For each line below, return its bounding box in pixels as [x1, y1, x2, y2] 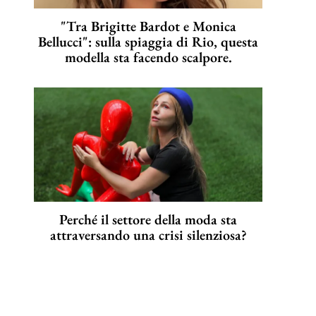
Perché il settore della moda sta [59, 210, 237, 229]
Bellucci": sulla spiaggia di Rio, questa [38, 32, 258, 51]
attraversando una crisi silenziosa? [49, 226, 247, 245]
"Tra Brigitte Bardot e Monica [60, 17, 236, 36]
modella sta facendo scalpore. [64, 48, 232, 67]
